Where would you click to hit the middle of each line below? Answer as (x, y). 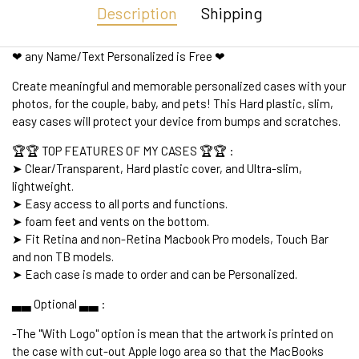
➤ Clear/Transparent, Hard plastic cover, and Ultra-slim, (157, 169)
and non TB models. (63, 257)
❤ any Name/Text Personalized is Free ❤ (119, 56)
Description (137, 13)
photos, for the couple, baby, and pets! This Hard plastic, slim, (173, 104)
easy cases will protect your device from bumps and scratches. (176, 121)
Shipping (232, 13)
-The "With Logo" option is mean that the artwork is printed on (173, 334)
